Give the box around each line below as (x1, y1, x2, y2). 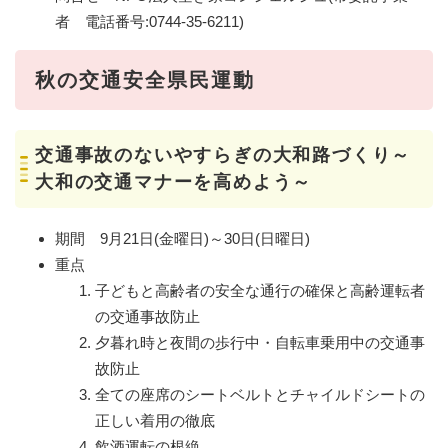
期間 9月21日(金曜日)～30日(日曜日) (55, 229, 310, 247)
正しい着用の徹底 (95, 411, 215, 429)
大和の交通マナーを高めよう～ (35, 171, 313, 192)
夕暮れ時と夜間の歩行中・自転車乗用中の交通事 (95, 333, 425, 351)
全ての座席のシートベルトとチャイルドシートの (95, 385, 425, 403)
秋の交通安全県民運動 (35, 68, 255, 91)
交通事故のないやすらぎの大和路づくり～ (35, 144, 412, 165)
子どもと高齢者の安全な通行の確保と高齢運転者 (95, 281, 425, 299)
